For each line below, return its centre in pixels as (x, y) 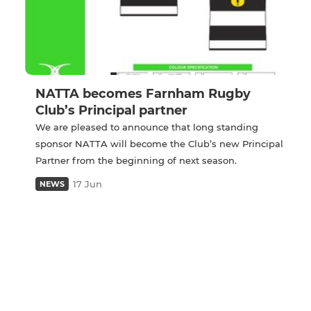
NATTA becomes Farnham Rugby (143, 94)
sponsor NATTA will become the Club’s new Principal (159, 144)
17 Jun (87, 184)
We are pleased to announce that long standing (147, 127)
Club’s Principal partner (111, 111)
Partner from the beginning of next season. (136, 161)
